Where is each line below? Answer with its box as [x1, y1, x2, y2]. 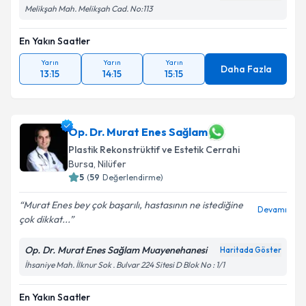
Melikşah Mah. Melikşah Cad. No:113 [25, 3, 152, 14]
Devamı [258, 204, 287, 214]
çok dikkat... [19, 213, 70, 225]
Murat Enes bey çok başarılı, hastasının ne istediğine [23, 199, 243, 211]
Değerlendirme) [102, 172, 163, 182]
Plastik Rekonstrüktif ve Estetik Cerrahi [68, 143, 240, 156]
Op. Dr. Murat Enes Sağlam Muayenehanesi [25, 244, 207, 256]
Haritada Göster [220, 245, 281, 255]
